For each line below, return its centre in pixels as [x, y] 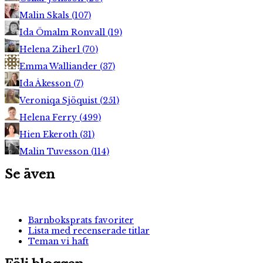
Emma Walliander [60, 66]
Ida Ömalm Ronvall [63, 32]
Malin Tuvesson [55, 151]
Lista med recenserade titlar [89, 230]
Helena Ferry [49, 117]
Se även [30, 175]
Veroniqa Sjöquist [60, 100]
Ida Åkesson [46, 83]
